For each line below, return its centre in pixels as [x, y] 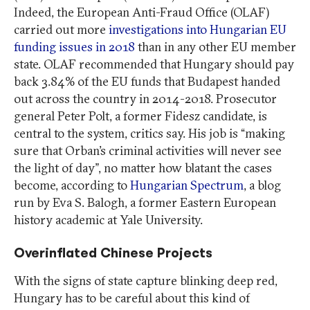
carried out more [61, 29]
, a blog [262, 185]
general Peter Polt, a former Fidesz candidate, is [140, 116]
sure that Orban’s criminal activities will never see [148, 150]
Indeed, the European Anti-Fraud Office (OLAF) [142, 12]
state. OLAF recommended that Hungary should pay [154, 64]
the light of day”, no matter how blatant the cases [143, 167]
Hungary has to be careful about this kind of [132, 298]
